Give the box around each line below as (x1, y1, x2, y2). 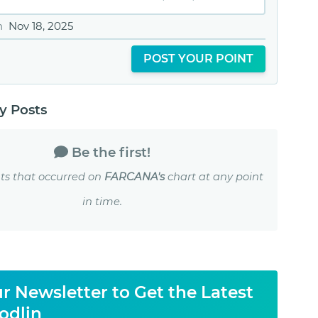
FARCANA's (104, 170, 165, 184)
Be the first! (72, 144, 150, 161)
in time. (82, 195, 122, 209)
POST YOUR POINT (143, 52, 253, 66)
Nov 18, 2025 (9, 18, 73, 33)
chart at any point (165, 170, 263, 184)
